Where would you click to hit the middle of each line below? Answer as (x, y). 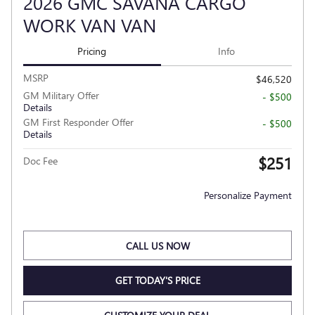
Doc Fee (40, 161)
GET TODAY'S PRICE (157, 281)
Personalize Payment (248, 195)
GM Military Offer (61, 96)
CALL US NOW (157, 245)
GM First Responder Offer (78, 122)
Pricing (92, 51)
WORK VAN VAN (90, 24)
